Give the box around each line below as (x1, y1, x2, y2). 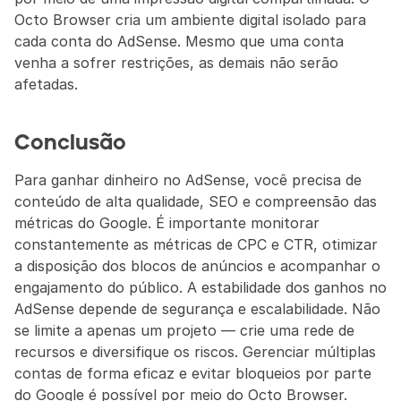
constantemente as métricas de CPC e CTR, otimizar (14, 235, 378, 253)
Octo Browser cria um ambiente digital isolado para (14, 11, 366, 29)
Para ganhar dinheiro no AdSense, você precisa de (14, 171, 362, 189)
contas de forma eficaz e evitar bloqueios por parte (14, 364, 371, 382)
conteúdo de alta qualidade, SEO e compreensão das (14, 192, 377, 210)
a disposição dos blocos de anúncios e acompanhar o (14, 257, 380, 275)
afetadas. (14, 75, 78, 93)
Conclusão (14, 132, 126, 154)
